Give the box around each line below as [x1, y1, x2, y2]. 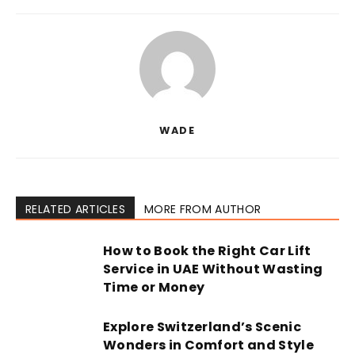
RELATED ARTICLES [25, 201, 126, 217]
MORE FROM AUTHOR [144, 201, 261, 217]
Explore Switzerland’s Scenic [103, 318, 301, 336]
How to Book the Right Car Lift [103, 242, 311, 260]
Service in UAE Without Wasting [103, 260, 323, 278]
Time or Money [103, 278, 205, 296]
